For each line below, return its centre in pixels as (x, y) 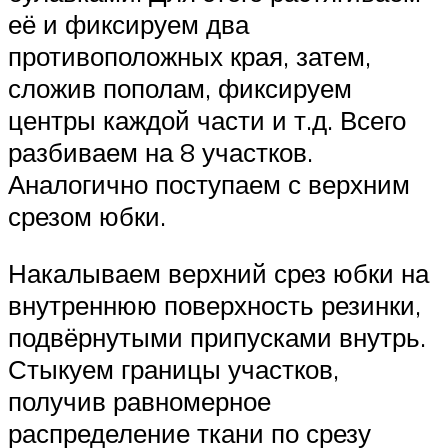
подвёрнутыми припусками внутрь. (217, 337)
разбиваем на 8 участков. (160, 151)
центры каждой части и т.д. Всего (207, 119)
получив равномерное (139, 401)
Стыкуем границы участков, (173, 369)
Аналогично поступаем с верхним (209, 183)
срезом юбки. (87, 215)
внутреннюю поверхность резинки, (214, 305)
